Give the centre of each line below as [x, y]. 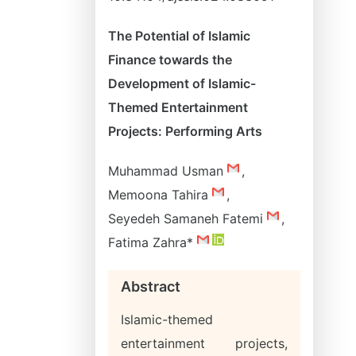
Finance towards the [170, 60]
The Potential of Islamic [179, 36]
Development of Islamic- [182, 83]
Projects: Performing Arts [185, 131]
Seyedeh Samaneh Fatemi [188, 219]
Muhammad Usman [168, 171]
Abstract [151, 286]
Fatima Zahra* [153, 242]
